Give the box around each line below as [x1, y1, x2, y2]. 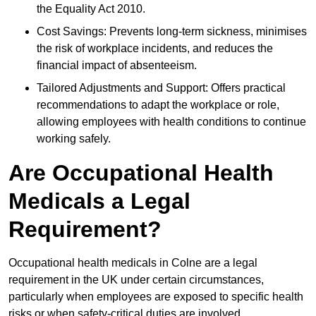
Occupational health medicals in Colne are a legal [8, 257, 257, 269]
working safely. [37, 133, 111, 145]
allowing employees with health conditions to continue [37, 116, 306, 128]
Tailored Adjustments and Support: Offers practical [37, 82, 286, 95]
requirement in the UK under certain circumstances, [8, 274, 264, 286]
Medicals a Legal [8, 188, 190, 214]
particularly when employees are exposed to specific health [8, 291, 303, 303]
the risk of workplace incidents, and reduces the [37, 42, 273, 55]
